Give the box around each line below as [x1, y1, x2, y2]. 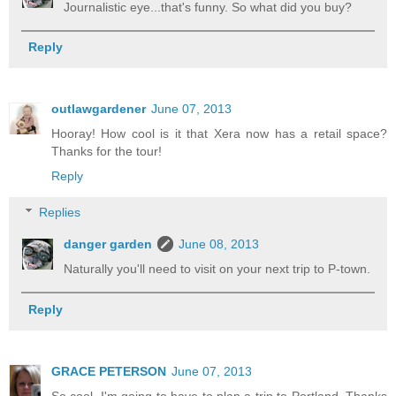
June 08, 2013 [179, 237, 260, 252]
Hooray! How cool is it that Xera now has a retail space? [51, 126, 387, 141]
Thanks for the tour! [51, 143, 162, 158]
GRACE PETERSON [51, 363, 166, 378]
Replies [39, 205, 81, 220]
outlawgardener [51, 101, 146, 116]
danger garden [64, 237, 153, 252]
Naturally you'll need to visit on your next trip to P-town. [64, 262, 371, 277]
